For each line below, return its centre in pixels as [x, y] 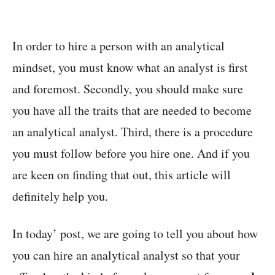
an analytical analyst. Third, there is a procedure [133, 131]
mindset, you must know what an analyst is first [130, 67]
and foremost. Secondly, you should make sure [128, 88]
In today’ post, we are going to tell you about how [135, 233]
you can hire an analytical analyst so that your [126, 255]
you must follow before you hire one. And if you [131, 153]
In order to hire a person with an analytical [118, 45]
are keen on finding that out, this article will [122, 174]
